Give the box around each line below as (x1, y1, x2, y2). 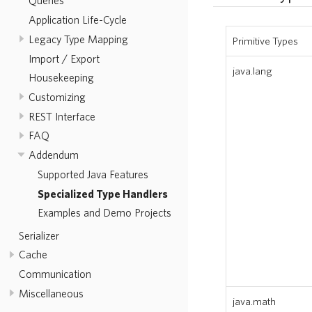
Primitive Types (233, 34, 298, 47)
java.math (233, 295, 276, 307)
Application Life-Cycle (28, 13, 127, 26)
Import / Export (28, 52, 100, 65)
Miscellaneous (19, 286, 84, 299)
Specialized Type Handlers (38, 187, 168, 200)
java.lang (233, 64, 272, 77)
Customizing (28, 91, 86, 103)
